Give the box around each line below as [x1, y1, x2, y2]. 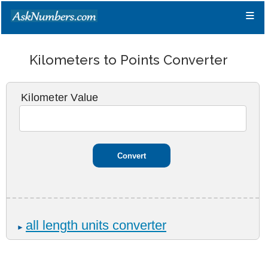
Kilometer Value [21, 92, 99, 103]
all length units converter [26, 218, 166, 233]
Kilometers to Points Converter [29, 52, 229, 68]
